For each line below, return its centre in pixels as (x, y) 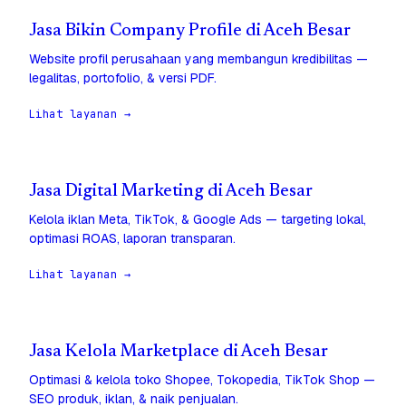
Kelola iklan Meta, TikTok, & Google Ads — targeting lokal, (198, 220)
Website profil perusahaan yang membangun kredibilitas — (198, 59)
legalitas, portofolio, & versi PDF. (123, 78)
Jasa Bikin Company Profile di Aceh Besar (190, 32)
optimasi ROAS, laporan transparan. (132, 239)
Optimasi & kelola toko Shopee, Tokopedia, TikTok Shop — (202, 380)
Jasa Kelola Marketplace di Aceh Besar (179, 353)
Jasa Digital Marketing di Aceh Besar (171, 192)
